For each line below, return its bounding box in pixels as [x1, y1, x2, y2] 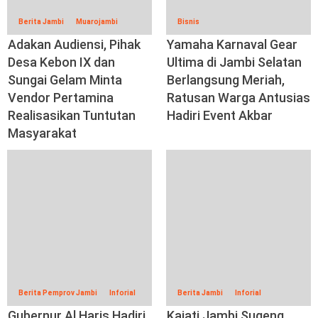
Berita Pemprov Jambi [18, 288, 97, 297]
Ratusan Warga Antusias [167, 89, 310, 105]
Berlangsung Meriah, [167, 72, 285, 87]
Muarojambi [76, 17, 118, 26]
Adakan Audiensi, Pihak [8, 36, 141, 52]
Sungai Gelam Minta [8, 72, 122, 87]
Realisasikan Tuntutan [8, 107, 136, 123]
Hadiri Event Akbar [167, 107, 273, 123]
